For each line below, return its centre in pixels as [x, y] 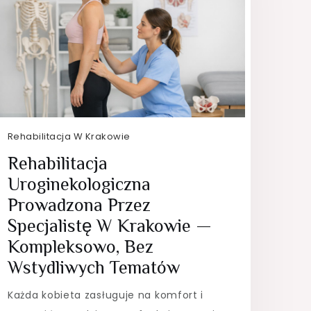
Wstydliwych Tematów [93, 267]
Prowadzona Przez [79, 205]
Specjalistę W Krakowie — [109, 226]
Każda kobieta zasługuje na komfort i [106, 295]
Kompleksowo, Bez [80, 246]
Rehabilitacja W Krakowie [69, 136]
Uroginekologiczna [79, 184]
